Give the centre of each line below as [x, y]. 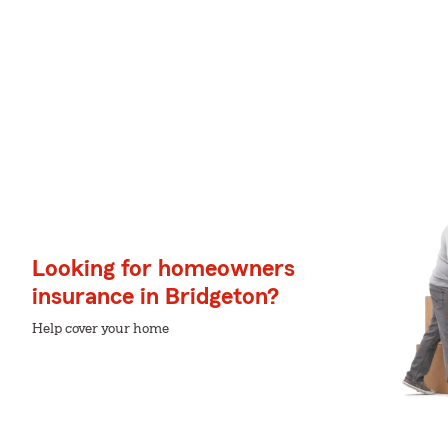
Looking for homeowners [163, 269]
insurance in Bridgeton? [155, 297]
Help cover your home [100, 329]
